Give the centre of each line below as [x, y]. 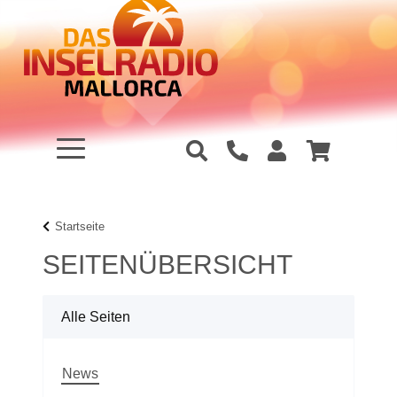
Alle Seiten [96, 316]
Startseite [80, 226]
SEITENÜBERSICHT [167, 264]
